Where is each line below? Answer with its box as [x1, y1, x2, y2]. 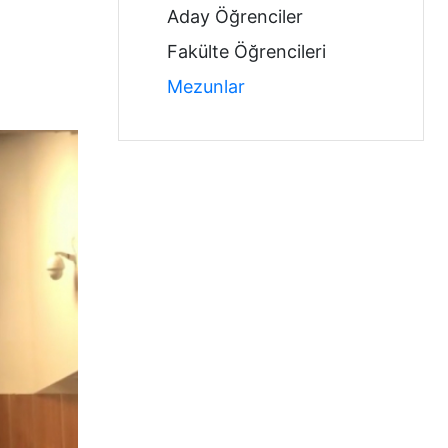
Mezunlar [167, 76, 245, 97]
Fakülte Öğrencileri [167, 41, 326, 62]
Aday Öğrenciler [167, 6, 303, 27]
